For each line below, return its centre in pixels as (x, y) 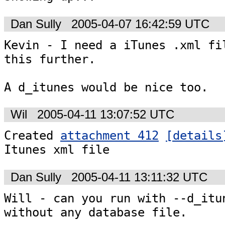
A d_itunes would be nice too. (106, 87)
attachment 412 (109, 136)
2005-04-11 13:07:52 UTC (106, 115)
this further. (50, 59)
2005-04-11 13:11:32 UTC (139, 177)
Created (32, 136)
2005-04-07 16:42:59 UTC (140, 24)
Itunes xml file (57, 150)
